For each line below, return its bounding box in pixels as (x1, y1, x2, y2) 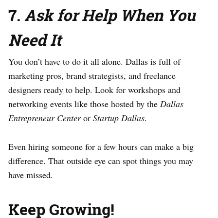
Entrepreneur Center (8, 111, 81, 124)
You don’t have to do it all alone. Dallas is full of (8, 55, 181, 67)
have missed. (8, 168, 53, 181)
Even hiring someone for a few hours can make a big (8, 140, 194, 152)
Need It (8, 29, 61, 50)
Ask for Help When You (24, 4, 196, 25)
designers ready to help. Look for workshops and (8, 83, 181, 95)
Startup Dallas (93, 111, 145, 124)
